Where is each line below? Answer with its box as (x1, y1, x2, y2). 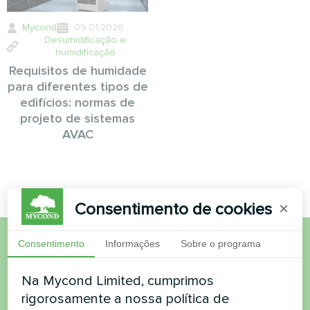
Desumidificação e (44, 34, 126, 46)
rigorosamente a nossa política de (21, 290, 230, 307)
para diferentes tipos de (7, 79, 148, 95)
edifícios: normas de (20, 95, 135, 111)
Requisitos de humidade (8, 63, 147, 79)
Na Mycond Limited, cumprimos (21, 272, 215, 289)
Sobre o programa (181, 237, 262, 249)
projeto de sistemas (20, 111, 135, 127)
